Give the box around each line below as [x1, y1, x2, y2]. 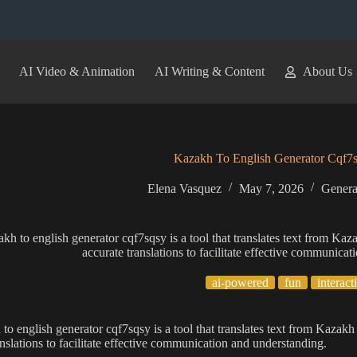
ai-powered [211, 276, 269, 289]
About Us [302, 65, 352, 78]
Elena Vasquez [147, 182, 222, 195]
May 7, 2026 [239, 182, 304, 195]
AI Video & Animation [18, 65, 135, 78]
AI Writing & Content [154, 65, 265, 78]
